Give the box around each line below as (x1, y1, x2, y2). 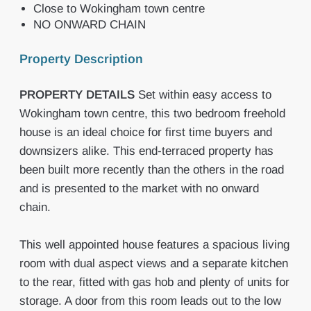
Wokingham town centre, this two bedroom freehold (19, 107, 285, 120)
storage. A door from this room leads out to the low (19, 294, 281, 308)
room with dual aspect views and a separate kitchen (19, 257, 288, 270)
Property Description (19, 52, 143, 66)
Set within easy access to (137, 88, 271, 101)
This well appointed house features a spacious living (19, 238, 289, 251)
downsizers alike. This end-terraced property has (19, 144, 274, 158)
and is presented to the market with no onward (19, 182, 259, 195)
